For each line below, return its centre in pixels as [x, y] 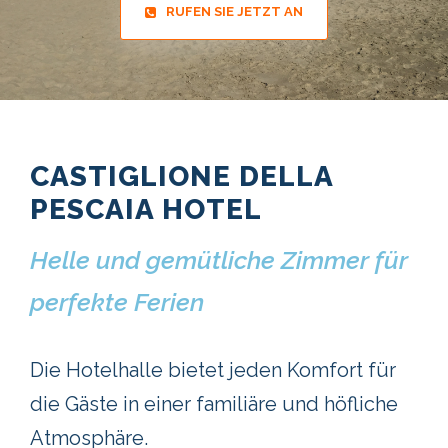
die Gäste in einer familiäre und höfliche [214, 404]
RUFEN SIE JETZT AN [234, 12]
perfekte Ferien [117, 302]
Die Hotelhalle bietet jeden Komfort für [213, 370]
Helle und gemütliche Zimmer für [219, 260]
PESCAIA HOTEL [146, 210]
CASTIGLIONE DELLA [181, 177]
